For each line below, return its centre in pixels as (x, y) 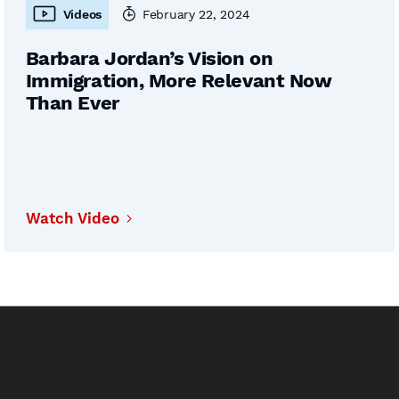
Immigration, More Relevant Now (179, 81)
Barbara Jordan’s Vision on (149, 58)
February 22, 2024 (196, 14)
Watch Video (72, 218)
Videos (82, 14)
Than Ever (72, 103)
